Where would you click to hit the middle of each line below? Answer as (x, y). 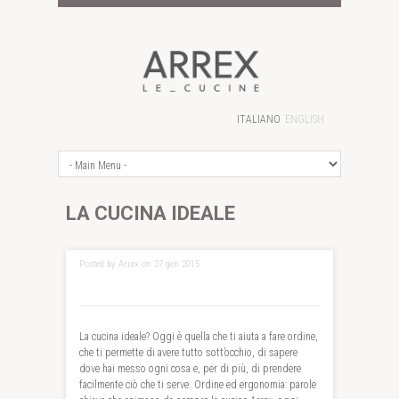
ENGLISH (305, 119)
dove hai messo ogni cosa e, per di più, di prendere (190, 368)
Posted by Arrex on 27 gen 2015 (139, 264)
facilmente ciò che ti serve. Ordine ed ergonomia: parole (198, 384)
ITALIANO (259, 119)
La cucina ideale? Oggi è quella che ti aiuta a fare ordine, (199, 336)
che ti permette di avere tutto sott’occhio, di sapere (188, 352)
